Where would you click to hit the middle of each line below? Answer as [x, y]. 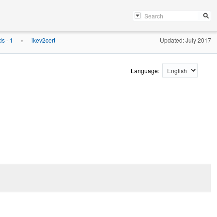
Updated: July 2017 [186, 40]
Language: [146, 70]
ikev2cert [43, 40]
